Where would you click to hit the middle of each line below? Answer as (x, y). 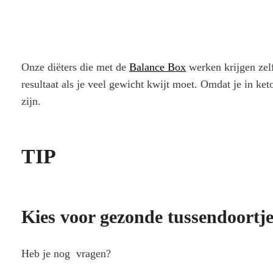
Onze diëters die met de (75, 67)
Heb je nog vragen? (68, 254)
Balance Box (158, 67)
